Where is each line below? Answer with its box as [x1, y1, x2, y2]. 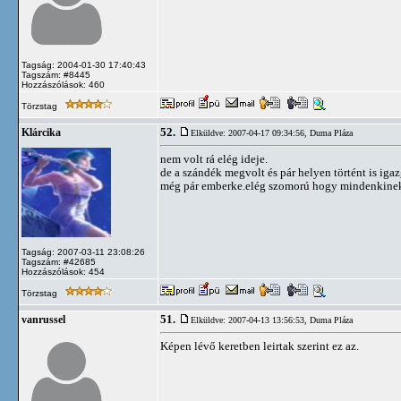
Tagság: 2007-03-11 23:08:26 [21, 247, 145, 257]
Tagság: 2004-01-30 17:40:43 [21, 60, 146, 70]
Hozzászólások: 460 [21, 80, 105, 90]
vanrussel [21, 314, 65, 325]
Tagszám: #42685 [21, 257, 96, 267]
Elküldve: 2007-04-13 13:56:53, [191, 315, 310, 325]
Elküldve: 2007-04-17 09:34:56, [191, 128, 310, 138]
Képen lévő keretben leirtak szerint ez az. [160, 339, 359, 353]
